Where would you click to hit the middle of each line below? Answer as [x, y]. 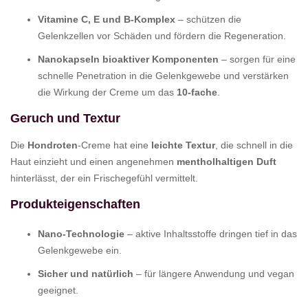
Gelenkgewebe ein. [80, 250]
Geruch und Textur [65, 118]
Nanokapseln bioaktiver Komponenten [128, 59]
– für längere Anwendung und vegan [214, 273]
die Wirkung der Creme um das [107, 92]
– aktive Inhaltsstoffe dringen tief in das [211, 233]
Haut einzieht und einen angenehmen [93, 161]
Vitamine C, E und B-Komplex [107, 19]
